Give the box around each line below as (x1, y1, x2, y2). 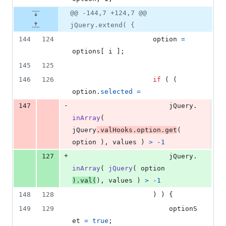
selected (100, 88, 133, 96)
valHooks (100, 126, 133, 134)
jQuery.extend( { (70, 21, 135, 29)
